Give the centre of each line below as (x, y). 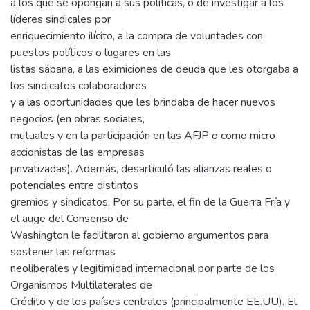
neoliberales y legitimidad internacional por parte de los (143, 269)
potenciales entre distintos (74, 186)
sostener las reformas (63, 252)
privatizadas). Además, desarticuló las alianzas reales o (141, 169)
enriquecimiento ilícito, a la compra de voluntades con (137, 36)
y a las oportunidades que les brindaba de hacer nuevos (143, 103)
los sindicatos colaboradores (79, 86)
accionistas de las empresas (77, 153)
